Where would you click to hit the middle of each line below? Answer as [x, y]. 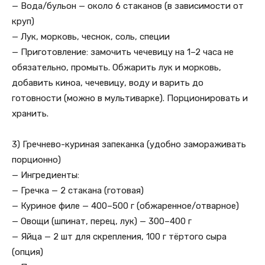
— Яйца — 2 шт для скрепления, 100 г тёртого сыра [119, 237]
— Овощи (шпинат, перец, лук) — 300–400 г [102, 221]
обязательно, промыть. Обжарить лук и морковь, [117, 67]
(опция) [28, 252]
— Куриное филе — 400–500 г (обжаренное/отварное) [125, 206]
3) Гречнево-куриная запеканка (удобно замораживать [129, 144]
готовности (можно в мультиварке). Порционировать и [130, 98]
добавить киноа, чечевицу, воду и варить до [108, 83]
